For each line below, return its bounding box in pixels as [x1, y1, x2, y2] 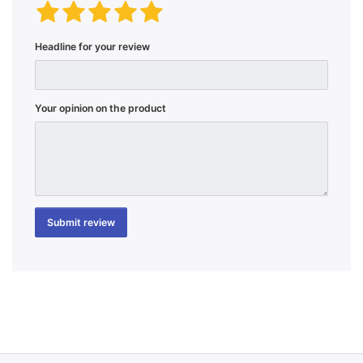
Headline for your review [35, 40, 150, 53]
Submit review [47, 216, 115, 228]
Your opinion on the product [35, 102, 166, 115]
